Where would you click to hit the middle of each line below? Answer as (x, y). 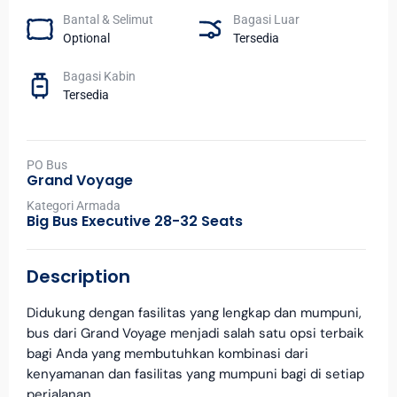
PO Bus (47, 165)
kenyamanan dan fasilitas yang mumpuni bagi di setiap (195, 374)
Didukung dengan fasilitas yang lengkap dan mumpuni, (194, 313)
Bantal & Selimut (108, 20)
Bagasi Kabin (99, 77)
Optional (86, 39)
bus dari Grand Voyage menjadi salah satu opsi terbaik (195, 334)
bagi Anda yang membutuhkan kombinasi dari (167, 354)
